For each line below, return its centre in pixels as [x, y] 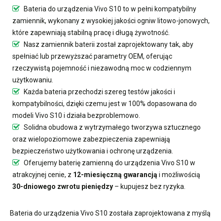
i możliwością [179, 174]
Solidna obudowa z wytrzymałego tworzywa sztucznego [111, 127]
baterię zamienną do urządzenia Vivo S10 [124, 163]
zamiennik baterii [68, 44]
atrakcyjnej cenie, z [43, 174]
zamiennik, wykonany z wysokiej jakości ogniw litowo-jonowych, [111, 20]
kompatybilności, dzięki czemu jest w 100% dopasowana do [105, 103]
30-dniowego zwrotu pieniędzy [63, 186]
